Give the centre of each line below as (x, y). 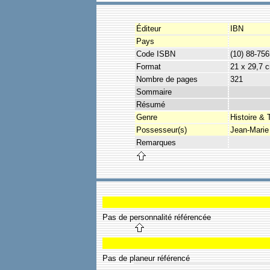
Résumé (151, 104)
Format (149, 66)
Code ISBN (156, 54)
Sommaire (154, 92)
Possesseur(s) (162, 130)
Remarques (156, 142)
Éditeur (149, 28)
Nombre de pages (167, 79)
